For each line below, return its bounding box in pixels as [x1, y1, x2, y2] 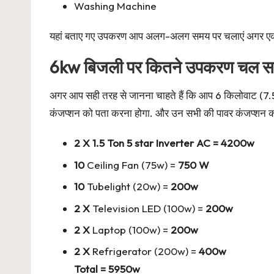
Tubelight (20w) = [84, 180, 171, 193]
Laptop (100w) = [90, 223, 171, 237]
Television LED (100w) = [90, 201, 206, 215]
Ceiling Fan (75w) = [84, 158, 178, 171]
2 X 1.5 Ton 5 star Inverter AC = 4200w [74, 136, 254, 150]
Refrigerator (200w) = [90, 245, 199, 258]
